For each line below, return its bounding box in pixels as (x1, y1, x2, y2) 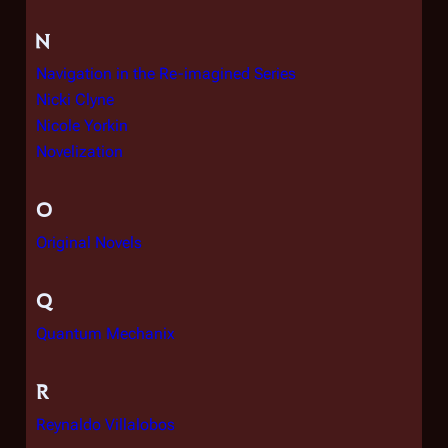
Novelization (36, 142, 123, 161)
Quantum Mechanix (36, 324, 175, 343)
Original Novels (36, 233, 142, 252)
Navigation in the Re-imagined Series (36, 64, 296, 83)
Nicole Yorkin (36, 116, 128, 135)
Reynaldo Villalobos (36, 415, 175, 434)
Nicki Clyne (36, 90, 114, 109)
